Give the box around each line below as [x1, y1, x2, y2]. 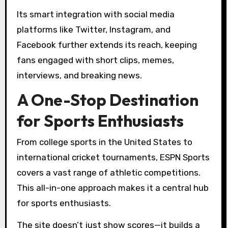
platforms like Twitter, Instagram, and [16, 24, 170, 35]
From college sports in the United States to [16, 136, 192, 147]
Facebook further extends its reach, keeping [16, 39, 197, 50]
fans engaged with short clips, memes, [16, 54, 174, 65]
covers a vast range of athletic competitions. [16, 167, 201, 178]
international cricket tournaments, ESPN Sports [16, 152, 210, 162]
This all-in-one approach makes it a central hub [16, 182, 209, 193]
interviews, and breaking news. [16, 70, 142, 80]
